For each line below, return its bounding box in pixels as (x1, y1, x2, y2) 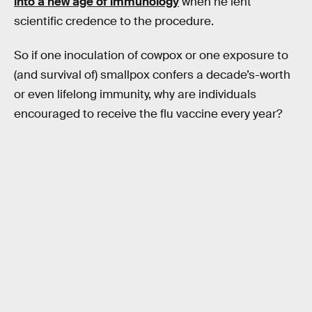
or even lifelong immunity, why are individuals (14, 87, 256, 102)
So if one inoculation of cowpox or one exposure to (14, 48, 288, 63)
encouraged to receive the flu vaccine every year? (14, 107, 282, 122)
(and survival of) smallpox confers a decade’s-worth (14, 68, 290, 83)
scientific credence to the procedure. (14, 13, 214, 29)
